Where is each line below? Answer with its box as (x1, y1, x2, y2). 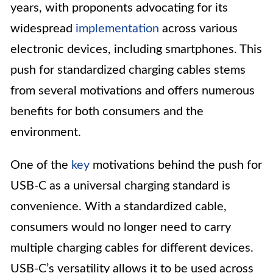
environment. (10, 126, 81, 139)
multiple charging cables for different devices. (10, 242, 253, 255)
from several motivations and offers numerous (10, 85, 255, 97)
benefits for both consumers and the (10, 105, 204, 118)
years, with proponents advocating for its (10, 2, 228, 15)
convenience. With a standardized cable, (10, 200, 227, 213)
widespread (10, 23, 76, 35)
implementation (76, 23, 159, 35)
